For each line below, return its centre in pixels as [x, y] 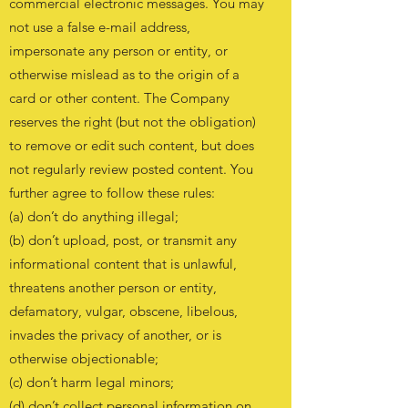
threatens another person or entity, [113, 287]
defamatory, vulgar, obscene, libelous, [123, 311]
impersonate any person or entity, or [118, 51]
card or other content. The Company [119, 98]
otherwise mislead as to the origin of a [124, 74]
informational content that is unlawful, [123, 264]
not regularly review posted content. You [131, 169]
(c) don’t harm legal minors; [92, 382]
